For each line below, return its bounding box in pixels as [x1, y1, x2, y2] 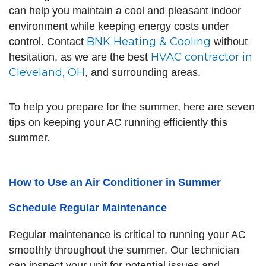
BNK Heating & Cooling [87, 35, 211, 48]
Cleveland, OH [9, 66, 85, 79]
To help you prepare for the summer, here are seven [9, 100, 255, 113]
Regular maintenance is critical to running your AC [9, 229, 246, 240]
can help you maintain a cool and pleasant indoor [9, 5, 241, 17]
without [211, 36, 248, 47]
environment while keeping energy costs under [9, 20, 229, 32]
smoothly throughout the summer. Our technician [9, 244, 239, 256]
